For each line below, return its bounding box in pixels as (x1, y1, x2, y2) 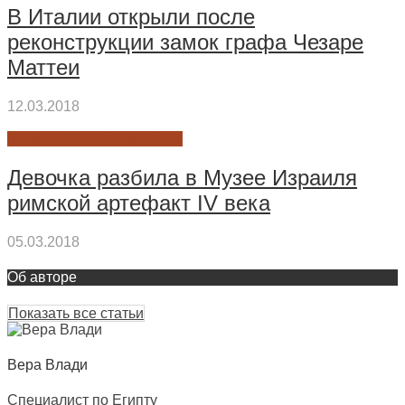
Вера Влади (7, 356, 88, 372)
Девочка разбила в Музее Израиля (7, 165, 357, 191)
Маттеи (7, 55, 80, 80)
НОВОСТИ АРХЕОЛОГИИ (7, 131, 183, 147)
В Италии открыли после (7, 5, 255, 30)
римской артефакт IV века (7, 191, 270, 216)
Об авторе (7, 269, 77, 286)
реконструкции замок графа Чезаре (7, 30, 363, 55)
